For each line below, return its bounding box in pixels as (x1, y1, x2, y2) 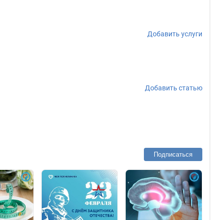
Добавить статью (145, 84, 202, 92)
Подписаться (154, 151, 192, 158)
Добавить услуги (147, 30, 202, 38)
